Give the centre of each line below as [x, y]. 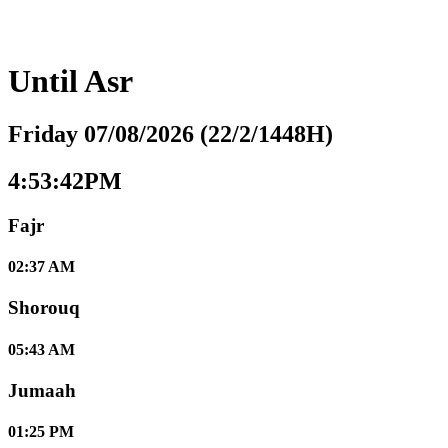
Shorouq [44, 308]
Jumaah [42, 390]
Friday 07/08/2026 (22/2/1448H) [170, 134]
